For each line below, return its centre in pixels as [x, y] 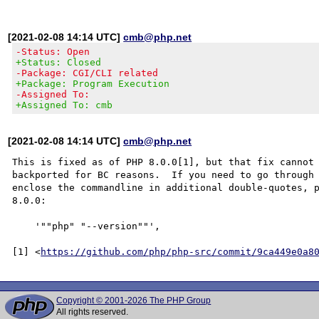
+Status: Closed [59, 62]
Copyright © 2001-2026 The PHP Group [134, 300]
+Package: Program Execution [93, 83]
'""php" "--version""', [24, 226]
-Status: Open [53, 51]
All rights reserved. [93, 312]
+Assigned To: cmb [64, 105]
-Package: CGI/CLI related [87, 73]
